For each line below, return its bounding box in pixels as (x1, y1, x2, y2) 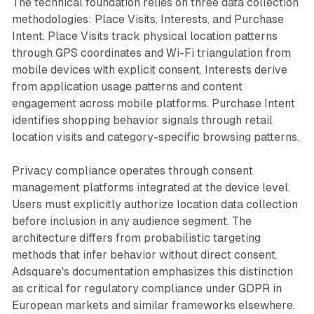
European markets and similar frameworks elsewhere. (11, 299, 295, 313)
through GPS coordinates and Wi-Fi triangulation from (11, 46, 291, 60)
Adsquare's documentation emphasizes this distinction (11, 265, 293, 279)
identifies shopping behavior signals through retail (11, 114, 273, 128)
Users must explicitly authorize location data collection (11, 198, 298, 212)
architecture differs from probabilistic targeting (11, 231, 261, 245)
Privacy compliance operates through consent (11, 164, 253, 178)
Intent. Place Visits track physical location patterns (11, 29, 278, 43)
